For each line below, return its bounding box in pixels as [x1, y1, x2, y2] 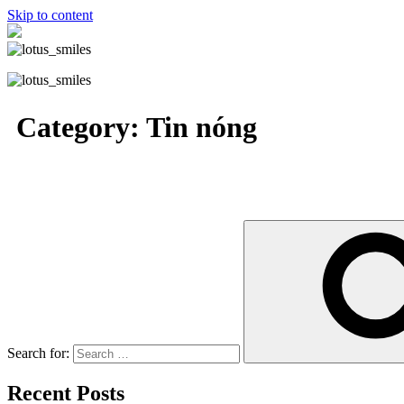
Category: [16, 111, 146, 144]
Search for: [7, 344, 69, 361]
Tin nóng [146, 111, 257, 144]
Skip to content [7, 7, 93, 23]
